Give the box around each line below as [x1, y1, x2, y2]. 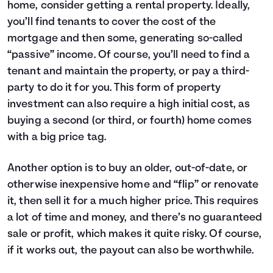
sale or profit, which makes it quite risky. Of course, [7, 229, 262, 240]
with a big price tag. [7, 132, 107, 143]
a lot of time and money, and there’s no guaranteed [7, 212, 263, 224]
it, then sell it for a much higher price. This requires [7, 196, 259, 207]
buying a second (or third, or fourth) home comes [7, 115, 252, 127]
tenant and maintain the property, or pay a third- [7, 66, 249, 77]
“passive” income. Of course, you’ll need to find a [7, 49, 250, 61]
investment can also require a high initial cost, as [7, 99, 250, 110]
